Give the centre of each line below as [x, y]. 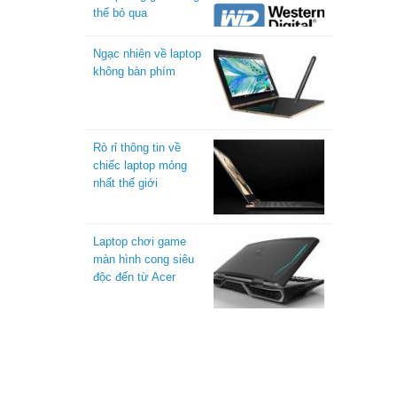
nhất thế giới [125, 183]
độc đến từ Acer [134, 277]
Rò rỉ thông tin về [136, 148]
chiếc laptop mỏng [140, 165]
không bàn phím [134, 71]
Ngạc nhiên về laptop [147, 54]
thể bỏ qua [120, 13]
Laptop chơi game [139, 241]
